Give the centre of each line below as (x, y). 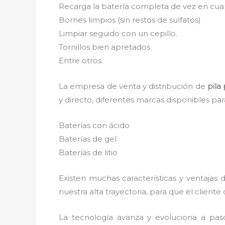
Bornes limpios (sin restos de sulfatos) (130, 20)
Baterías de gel (88, 139)
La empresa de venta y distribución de (133, 86)
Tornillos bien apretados (104, 47)
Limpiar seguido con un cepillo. (118, 33)
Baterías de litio (88, 152)
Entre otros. (81, 60)
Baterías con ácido (94, 125)
